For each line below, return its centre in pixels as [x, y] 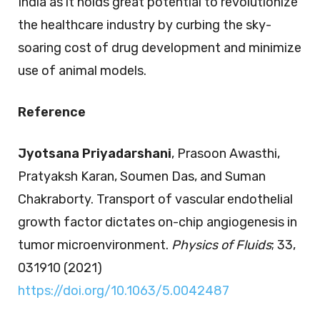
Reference [52, 112]
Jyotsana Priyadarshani [95, 154]
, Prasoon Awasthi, [226, 154]
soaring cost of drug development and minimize [160, 48]
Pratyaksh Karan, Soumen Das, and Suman [142, 177]
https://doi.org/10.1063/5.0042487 [124, 291]
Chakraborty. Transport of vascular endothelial [155, 200]
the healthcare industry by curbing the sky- [145, 25]
